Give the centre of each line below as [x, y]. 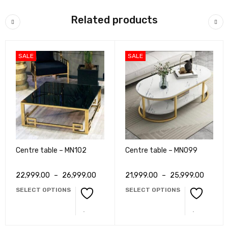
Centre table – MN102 [51, 150]
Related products [114, 20]
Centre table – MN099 [161, 150]
